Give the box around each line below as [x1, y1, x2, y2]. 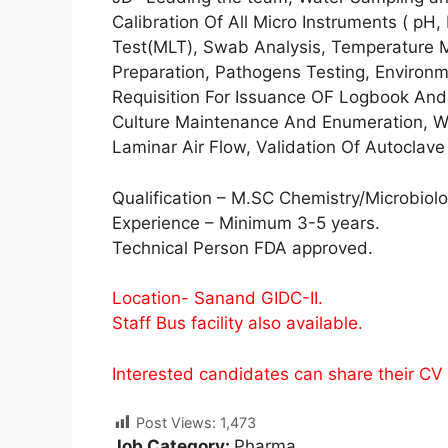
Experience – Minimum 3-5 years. [112, 212, 380, 233]
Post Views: [136, 414, 216, 431]
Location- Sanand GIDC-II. [112, 288, 323, 308]
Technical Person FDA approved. [112, 237, 373, 258]
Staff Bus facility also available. [112, 313, 363, 333]
